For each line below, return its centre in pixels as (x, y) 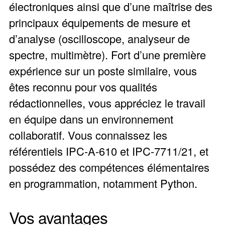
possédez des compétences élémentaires (109, 167)
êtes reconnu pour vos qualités (83, 86)
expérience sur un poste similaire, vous (103, 70)
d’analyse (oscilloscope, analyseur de (99, 38)
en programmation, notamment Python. (103, 183)
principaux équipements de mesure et (99, 22)
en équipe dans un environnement (91, 119)
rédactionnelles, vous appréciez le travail (107, 102)
